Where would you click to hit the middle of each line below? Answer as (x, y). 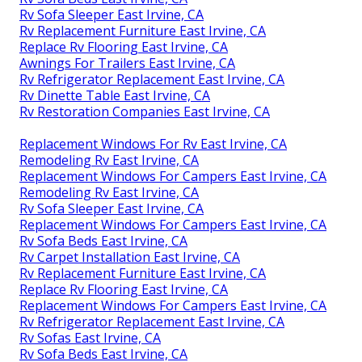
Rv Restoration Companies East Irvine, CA (145, 112)
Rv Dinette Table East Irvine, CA (115, 96)
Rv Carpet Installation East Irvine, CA (130, 257)
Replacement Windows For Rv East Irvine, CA (153, 144)
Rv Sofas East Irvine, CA (90, 338)
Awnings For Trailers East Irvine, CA (127, 63)
